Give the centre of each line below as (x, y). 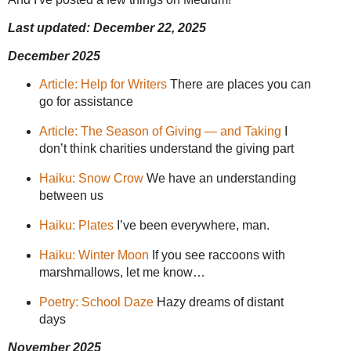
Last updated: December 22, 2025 (107, 27)
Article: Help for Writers (103, 85)
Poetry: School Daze (96, 302)
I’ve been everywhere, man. (191, 225)
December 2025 (54, 56)
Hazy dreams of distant (218, 302)
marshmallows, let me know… (122, 272)
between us (71, 196)
